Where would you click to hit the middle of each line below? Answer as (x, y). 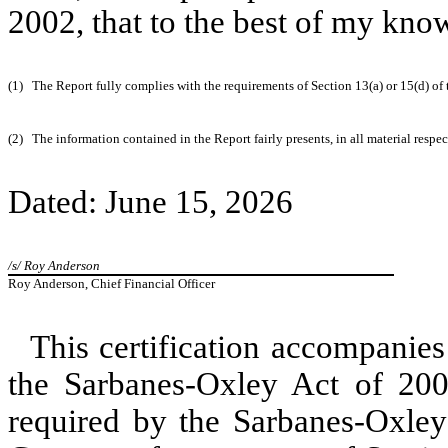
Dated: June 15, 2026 (150, 202)
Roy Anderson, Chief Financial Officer (111, 283)
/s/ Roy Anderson (54, 265)
